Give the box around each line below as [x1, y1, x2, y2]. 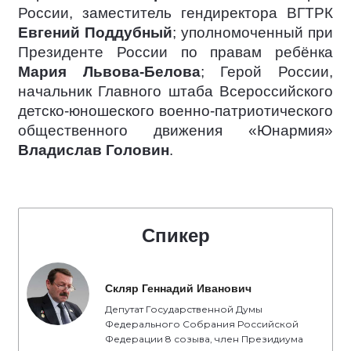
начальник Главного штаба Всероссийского [18, 83, 333, 100]
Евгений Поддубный [18, 24, 172, 41]
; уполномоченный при [172, 24, 333, 41]
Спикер [141, 225, 210, 246]
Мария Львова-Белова [18, 63, 201, 80]
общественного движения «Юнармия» [18, 122, 333, 139]
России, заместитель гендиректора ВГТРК [18, 5, 333, 21]
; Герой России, [200, 63, 334, 80]
